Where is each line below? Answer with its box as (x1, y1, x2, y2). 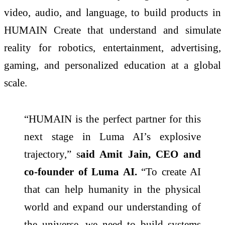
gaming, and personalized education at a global (4, 59, 221, 71)
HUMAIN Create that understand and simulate (4, 24, 221, 36)
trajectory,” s (24, 148, 81, 160)
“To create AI (137, 166, 201, 178)
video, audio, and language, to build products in (4, 7, 221, 19)
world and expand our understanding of (24, 201, 201, 213)
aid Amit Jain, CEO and (80, 148, 201, 160)
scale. (4, 77, 27, 89)
